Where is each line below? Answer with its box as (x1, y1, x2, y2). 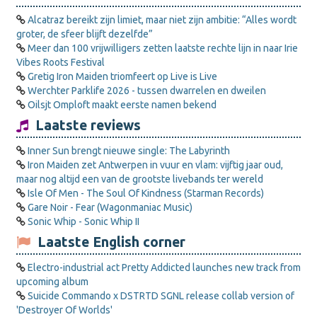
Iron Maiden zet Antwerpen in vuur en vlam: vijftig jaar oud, (28, 159, 283, 171)
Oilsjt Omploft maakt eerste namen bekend (28, 99, 217, 110)
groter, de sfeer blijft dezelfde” (16, 28, 153, 40)
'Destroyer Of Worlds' (16, 304, 113, 316)
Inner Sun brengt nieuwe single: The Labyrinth (28, 145, 230, 156)
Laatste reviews (28, 117, 141, 133)
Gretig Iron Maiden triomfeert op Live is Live (28, 71, 217, 82)
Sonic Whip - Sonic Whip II (28, 216, 139, 227)
